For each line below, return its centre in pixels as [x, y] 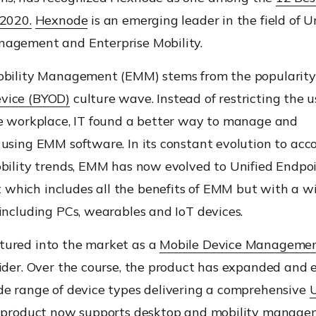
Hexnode [61, 20]
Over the [52, 267]
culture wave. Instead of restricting [175, 98]
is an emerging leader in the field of [196, 20]
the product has [173, 267]
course [100, 267]
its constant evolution [205, 143]
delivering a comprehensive [225, 289]
